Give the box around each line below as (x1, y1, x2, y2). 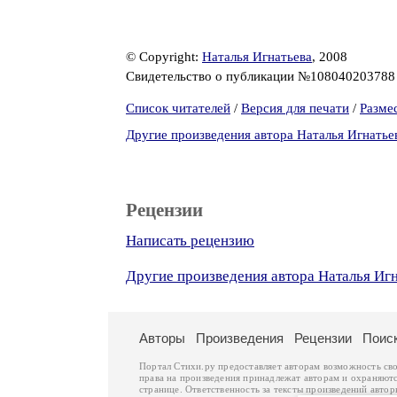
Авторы (139, 331, 185, 346)
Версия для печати (241, 101, 349, 115)
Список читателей (126, 101, 230, 115)
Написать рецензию (126, 232, 254, 249)
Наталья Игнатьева (202, 50, 312, 64)
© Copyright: (126, 50, 202, 64)
